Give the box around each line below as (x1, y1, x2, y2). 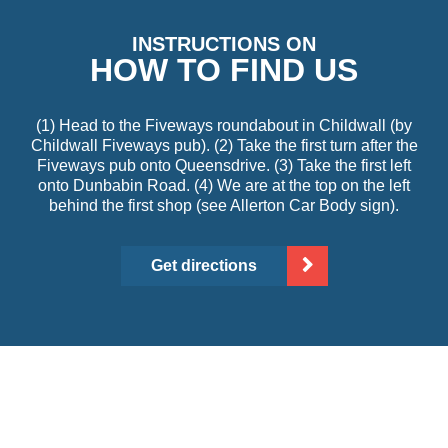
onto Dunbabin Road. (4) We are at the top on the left (38, 177, 410, 195)
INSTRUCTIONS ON (132, 33, 316, 56)
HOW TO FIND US (90, 52, 358, 89)
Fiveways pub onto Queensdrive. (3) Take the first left (37, 157, 411, 175)
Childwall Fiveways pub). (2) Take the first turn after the (30, 137, 418, 155)
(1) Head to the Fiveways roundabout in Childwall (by (36, 117, 412, 135)
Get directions (150, 257, 257, 275)
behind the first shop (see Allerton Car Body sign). (49, 197, 399, 215)
